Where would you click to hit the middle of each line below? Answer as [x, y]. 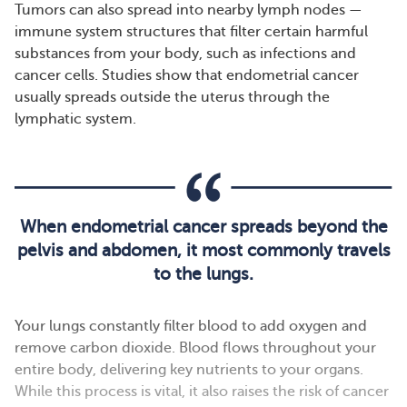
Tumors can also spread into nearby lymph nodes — [189, 10]
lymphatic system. [75, 119]
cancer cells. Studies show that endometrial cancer [187, 75]
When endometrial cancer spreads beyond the [203, 226]
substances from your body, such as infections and [185, 54]
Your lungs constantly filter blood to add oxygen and [191, 326]
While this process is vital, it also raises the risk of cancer [202, 391]
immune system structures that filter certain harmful [191, 32]
